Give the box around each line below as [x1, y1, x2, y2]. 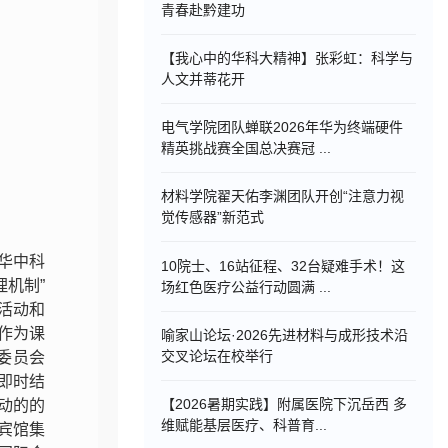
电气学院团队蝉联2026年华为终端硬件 [161, 119, 404, 135]
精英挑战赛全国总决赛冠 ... [161, 140, 332, 156]
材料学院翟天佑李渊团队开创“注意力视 [161, 188, 405, 205]
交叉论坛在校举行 [161, 347, 274, 364]
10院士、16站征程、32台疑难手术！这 [161, 257, 406, 274]
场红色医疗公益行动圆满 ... [161, 278, 332, 295]
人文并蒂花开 [161, 70, 246, 87]
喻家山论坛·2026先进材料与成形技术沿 [161, 326, 409, 343]
